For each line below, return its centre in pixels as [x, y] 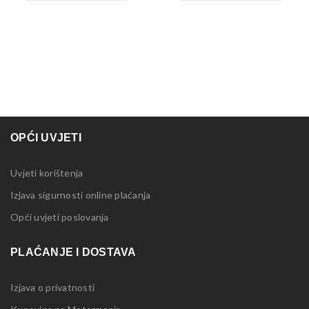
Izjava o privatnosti [52, 287]
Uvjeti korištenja [47, 173]
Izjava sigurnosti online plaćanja [81, 195]
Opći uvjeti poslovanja [60, 217]
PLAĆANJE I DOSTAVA [73, 252]
